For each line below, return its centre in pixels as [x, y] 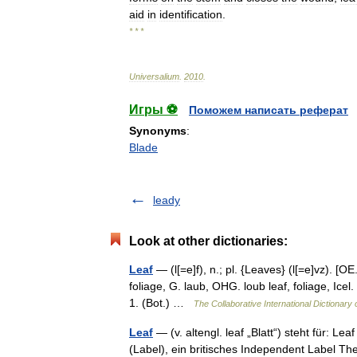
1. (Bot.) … [161, 303]
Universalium [154, 76]
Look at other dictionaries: [208, 241]
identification [191, 14]
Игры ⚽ [153, 110]
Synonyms [158, 131]
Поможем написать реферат [269, 110]
